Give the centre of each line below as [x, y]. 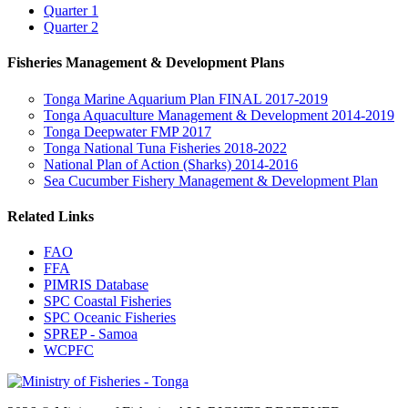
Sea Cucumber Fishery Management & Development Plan [211, 180]
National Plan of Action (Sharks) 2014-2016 [171, 164]
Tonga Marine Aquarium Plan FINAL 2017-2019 [186, 98]
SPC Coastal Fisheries [107, 301]
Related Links [51, 216]
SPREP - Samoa [91, 334]
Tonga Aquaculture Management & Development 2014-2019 [219, 115]
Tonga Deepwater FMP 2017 [127, 131]
